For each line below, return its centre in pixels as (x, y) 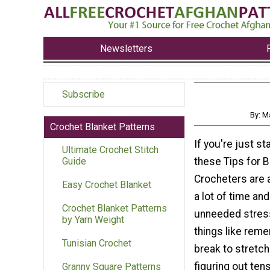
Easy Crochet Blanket (107, 185)
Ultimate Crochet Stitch (110, 150)
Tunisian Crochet (97, 243)
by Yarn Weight (93, 220)
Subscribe (83, 95)
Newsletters (127, 48)
